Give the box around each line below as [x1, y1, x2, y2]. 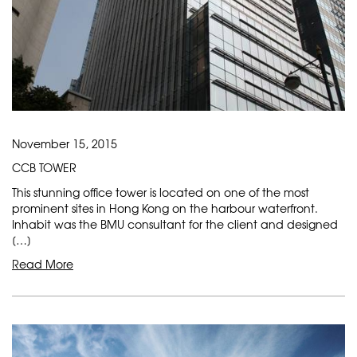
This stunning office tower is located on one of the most [12, 183, 309, 200]
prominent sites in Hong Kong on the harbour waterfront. [12, 199, 318, 216]
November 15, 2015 [12, 135, 117, 151]
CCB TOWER [12, 159, 76, 175]
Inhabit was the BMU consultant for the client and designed [12, 215, 338, 232]
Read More [12, 255, 73, 272]
